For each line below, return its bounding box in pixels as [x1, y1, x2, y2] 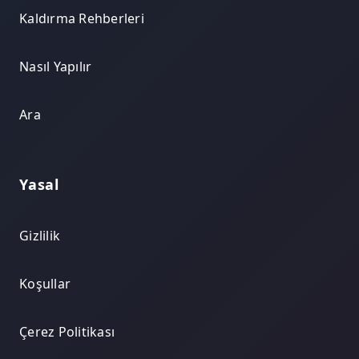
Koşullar [19, 275, 71, 293]
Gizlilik [19, 227, 60, 245]
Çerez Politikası [19, 323, 115, 341]
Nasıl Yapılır [19, 58, 92, 76]
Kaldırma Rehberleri [19, 10, 144, 28]
